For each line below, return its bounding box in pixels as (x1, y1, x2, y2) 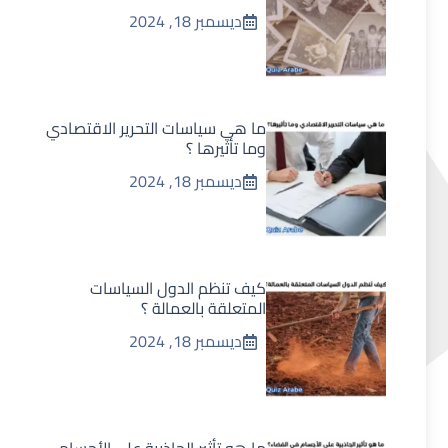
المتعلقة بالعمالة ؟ (141, 293, 266, 323)
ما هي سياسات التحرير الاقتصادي (46, 113, 266, 143)
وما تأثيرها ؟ (186, 133, 266, 163)
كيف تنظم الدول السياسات (90, 273, 266, 303)
